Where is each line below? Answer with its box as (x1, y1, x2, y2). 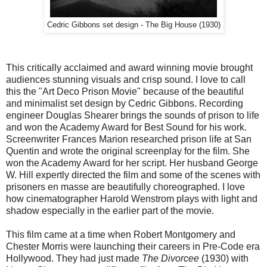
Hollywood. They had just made (6, 253, 142, 263)
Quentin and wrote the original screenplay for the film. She (6, 145, 250, 156)
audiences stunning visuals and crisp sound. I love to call (6, 74, 246, 85)
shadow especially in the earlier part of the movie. (6, 205, 214, 216)
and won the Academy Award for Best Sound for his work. (6, 122, 247, 132)
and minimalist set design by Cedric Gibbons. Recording (6, 98, 243, 108)
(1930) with (199, 253, 249, 263)
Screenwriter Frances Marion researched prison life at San (6, 133, 252, 144)
